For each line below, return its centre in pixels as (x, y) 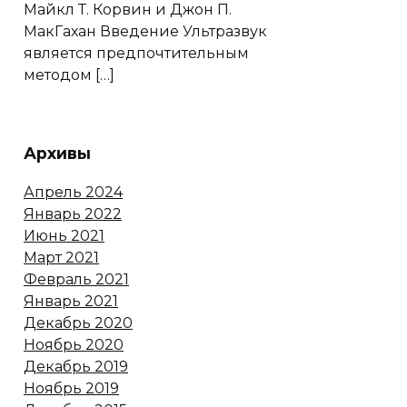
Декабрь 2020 (78, 323)
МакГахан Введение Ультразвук (145, 32)
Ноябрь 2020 (74, 345)
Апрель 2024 (73, 193)
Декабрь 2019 (76, 367)
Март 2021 (61, 258)
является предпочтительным (136, 54)
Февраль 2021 (76, 280)
